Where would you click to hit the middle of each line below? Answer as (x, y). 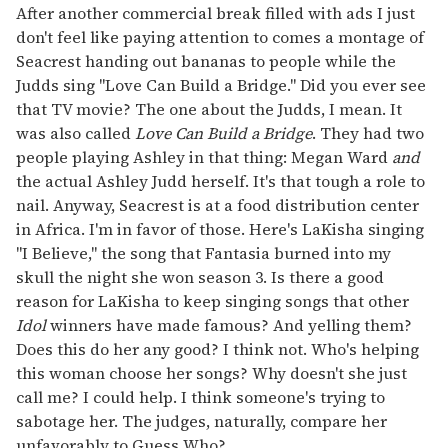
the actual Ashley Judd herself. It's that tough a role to (220, 180)
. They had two (368, 132)
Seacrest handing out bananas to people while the (206, 60)
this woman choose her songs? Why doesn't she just (211, 372)
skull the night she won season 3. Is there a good (200, 276)
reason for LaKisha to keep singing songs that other (212, 300)
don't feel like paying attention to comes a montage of (220, 36)
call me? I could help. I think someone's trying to (200, 396)
